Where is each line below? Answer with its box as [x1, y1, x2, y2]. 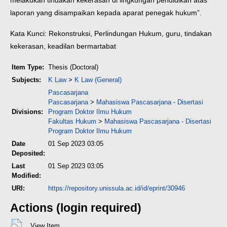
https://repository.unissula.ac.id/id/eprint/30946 [48, 184, 185, 193]
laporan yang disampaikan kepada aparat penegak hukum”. [10, 9, 202, 17]
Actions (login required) [10, 201, 141, 215]
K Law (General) [74, 76, 122, 84]
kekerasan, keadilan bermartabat [10, 42, 116, 51]
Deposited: [12, 149, 45, 158]
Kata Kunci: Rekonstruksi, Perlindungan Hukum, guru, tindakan [10, 29, 212, 38]
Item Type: [12, 63, 44, 71]
